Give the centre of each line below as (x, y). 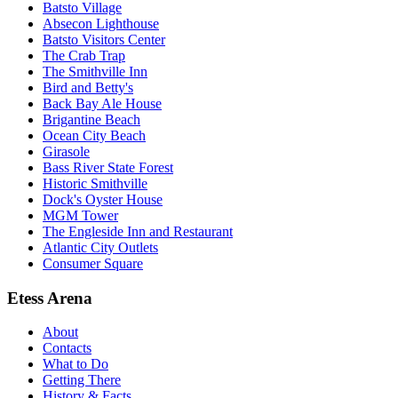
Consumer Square (93, 263)
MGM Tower (80, 215)
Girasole (66, 151)
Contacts (67, 348)
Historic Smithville (95, 183)
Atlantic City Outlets (100, 247)
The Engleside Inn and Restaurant (138, 231)
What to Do (76, 364)
